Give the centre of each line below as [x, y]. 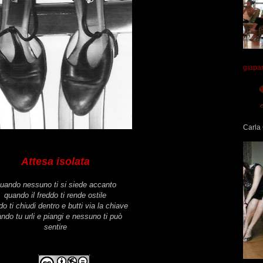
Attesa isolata [55, 162]
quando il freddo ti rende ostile [55, 195]
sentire [55, 227]
